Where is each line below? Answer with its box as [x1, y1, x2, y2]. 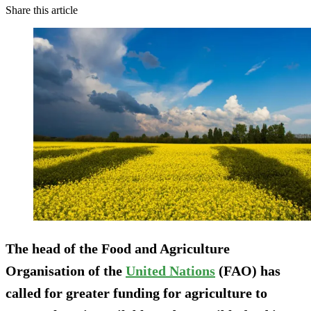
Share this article [6, 4, 78, 17]
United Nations [126, 262, 215, 278]
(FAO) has [215, 262, 280, 278]
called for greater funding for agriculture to [6, 285, 267, 301]
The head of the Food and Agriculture [6, 240, 230, 256]
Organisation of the [6, 262, 126, 278]
